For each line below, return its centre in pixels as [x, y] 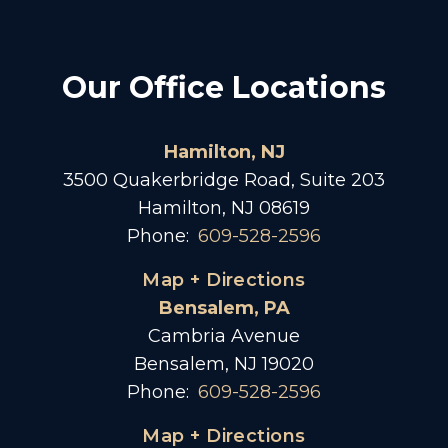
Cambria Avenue [224, 336]
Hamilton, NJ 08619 [224, 208]
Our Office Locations [224, 87]
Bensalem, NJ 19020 [224, 364]
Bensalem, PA [224, 308]
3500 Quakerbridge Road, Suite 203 [224, 180]
